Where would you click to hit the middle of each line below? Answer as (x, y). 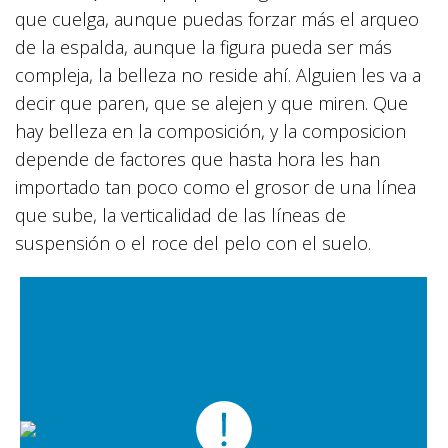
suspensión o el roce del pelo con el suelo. (193, 242)
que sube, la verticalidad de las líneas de (180, 214)
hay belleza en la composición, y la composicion (210, 130)
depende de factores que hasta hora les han (197, 158)
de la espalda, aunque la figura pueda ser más (203, 46)
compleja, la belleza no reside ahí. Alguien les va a (218, 74)
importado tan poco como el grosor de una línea (215, 186)
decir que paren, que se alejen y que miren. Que (211, 102)
